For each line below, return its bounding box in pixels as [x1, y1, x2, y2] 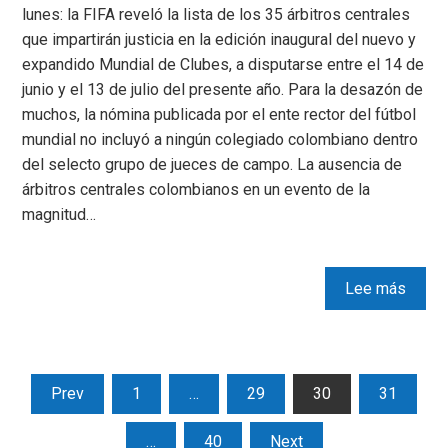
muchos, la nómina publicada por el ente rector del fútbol [22, 104, 417, 124]
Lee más [344, 278, 406, 298]
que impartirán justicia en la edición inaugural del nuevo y [22, 29, 417, 49]
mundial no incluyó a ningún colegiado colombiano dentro [22, 129, 419, 149]
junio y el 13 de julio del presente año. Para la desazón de [22, 79, 424, 99]
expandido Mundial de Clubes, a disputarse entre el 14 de [22, 54, 425, 74]
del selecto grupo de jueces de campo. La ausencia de [22, 154, 403, 174]
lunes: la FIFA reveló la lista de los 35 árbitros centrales [22, 4, 411, 24]
